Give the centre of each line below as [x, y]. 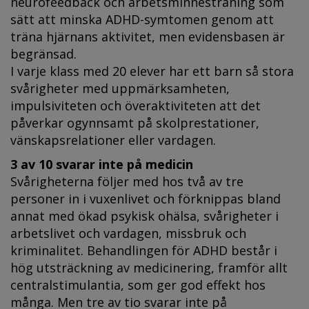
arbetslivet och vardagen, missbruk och [128, 233]
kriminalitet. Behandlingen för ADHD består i [144, 250]
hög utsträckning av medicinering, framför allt [149, 267]
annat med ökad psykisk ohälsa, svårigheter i [144, 216]
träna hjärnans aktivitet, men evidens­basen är [148, 36]
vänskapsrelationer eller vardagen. [113, 140]
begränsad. [43, 53]
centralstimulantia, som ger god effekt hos [138, 285]
